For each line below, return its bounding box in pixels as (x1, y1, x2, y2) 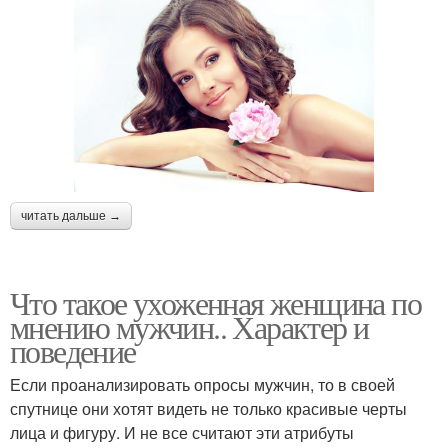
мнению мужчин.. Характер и (10, 305, 369, 349)
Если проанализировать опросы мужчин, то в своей (10, 373, 395, 397)
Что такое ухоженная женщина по (10, 281, 421, 325)
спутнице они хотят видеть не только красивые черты (10, 397, 407, 421)
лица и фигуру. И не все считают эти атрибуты (10, 421, 354, 445)
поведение (10, 329, 136, 373)
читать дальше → (21, 209, 121, 224)
